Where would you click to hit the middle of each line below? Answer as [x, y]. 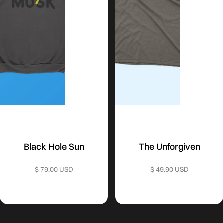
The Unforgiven [169, 146]
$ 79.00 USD [54, 169]
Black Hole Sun [54, 146]
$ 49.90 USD [169, 169]
